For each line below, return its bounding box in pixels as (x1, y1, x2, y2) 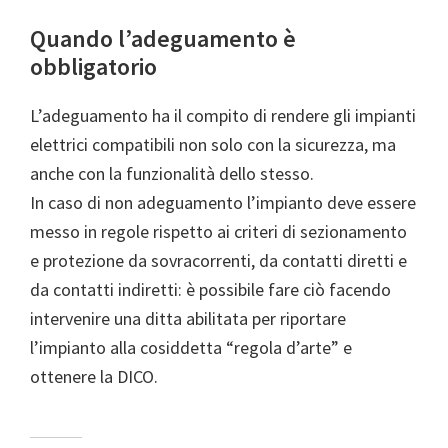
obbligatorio (30, 51, 157, 83)
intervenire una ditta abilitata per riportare (30, 307, 346, 331)
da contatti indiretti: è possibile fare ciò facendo (30, 278, 391, 302)
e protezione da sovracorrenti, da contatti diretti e (30, 249, 407, 273)
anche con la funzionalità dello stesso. (30, 162, 314, 186)
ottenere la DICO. (30, 365, 158, 389)
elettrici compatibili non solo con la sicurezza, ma (30, 133, 396, 157)
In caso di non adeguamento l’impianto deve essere (30, 191, 416, 215)
